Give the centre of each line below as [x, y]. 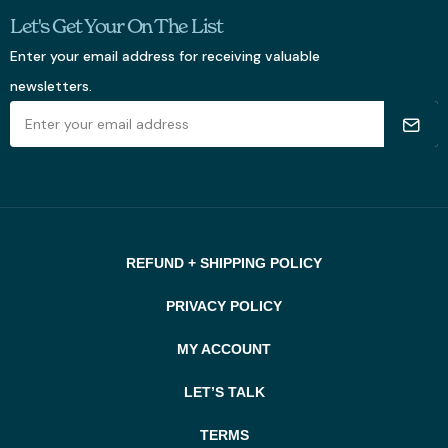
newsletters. [51, 86]
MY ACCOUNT [224, 349]
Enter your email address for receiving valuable [165, 56]
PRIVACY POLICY [224, 306]
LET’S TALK [224, 392]
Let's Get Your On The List [116, 26]
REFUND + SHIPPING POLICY [224, 263]
